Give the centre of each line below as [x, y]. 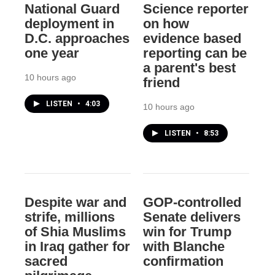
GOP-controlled [192, 203]
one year [52, 53]
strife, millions [70, 217]
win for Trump [187, 232]
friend [161, 83]
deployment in [69, 24]
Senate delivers [192, 217]
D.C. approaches [77, 39]
